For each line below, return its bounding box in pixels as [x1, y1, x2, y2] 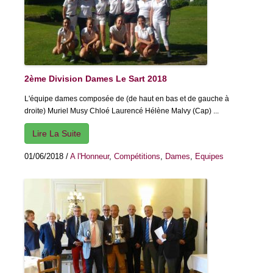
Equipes [195, 152, 224, 161]
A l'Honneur [70, 152, 109, 161]
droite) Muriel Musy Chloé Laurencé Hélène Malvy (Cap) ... [24, 107, 219, 116]
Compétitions [114, 152, 160, 161]
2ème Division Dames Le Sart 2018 [24, 74, 167, 84]
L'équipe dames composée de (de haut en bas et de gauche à [24, 94, 229, 104]
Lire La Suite [32, 129, 81, 139]
